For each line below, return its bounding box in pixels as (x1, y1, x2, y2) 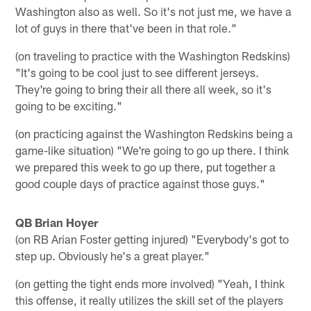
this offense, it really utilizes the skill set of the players (15, 292, 284, 307)
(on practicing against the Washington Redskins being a (15, 126, 294, 140)
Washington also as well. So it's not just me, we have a (15, 3, 292, 18)
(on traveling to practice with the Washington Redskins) (15, 48, 291, 62)
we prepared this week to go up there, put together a (15, 159, 276, 174)
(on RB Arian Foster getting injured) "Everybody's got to (15, 231, 289, 246)
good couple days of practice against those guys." (15, 176, 266, 190)
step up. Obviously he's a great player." (15, 248, 210, 262)
